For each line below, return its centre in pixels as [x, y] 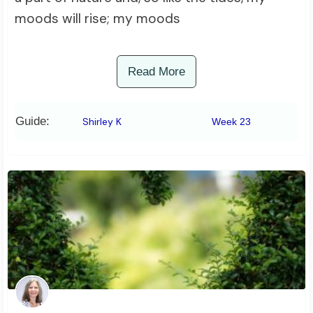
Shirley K [102, 122]
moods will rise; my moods [97, 19]
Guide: [32, 122]
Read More [156, 72]
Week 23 [231, 122]
